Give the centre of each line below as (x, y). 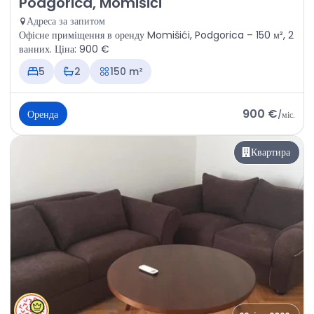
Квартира (271, 152)
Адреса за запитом (66, 21)
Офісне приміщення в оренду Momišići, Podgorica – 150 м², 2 (156, 35)
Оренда (43, 114)
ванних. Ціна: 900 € (64, 49)
